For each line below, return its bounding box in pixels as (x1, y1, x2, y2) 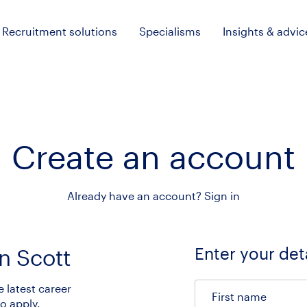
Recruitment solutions (2, 24, 117, 38)
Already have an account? (67, 189, 204, 202)
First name (212, 290, 267, 303)
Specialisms (139, 24, 201, 38)
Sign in (204, 189, 240, 202)
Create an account (12, 137, 295, 175)
